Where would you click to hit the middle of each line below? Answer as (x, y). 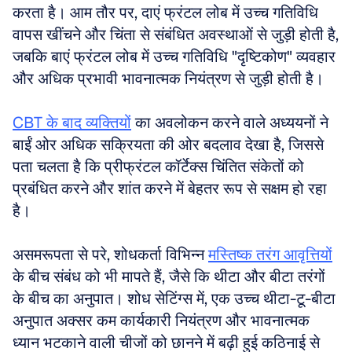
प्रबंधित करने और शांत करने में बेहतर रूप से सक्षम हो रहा (170, 189)
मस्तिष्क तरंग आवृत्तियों (270, 255)
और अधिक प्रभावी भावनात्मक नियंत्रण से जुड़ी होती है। (170, 79)
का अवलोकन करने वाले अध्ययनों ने (230, 123)
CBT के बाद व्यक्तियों (72, 123)
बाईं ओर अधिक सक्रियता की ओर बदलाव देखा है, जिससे (168, 145)
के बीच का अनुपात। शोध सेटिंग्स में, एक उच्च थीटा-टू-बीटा (174, 299)
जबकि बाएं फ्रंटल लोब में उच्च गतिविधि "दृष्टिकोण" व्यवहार (174, 57)
